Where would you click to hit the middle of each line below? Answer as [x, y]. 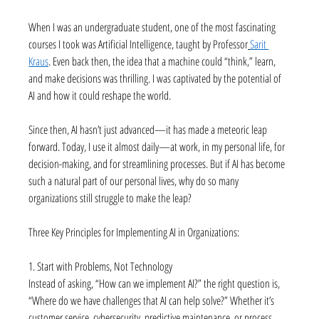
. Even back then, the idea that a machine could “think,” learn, [163, 61]
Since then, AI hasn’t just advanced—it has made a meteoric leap [149, 129]
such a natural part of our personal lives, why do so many [135, 181]
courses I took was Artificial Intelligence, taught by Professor [138, 44]
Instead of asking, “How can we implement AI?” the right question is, [156, 283]
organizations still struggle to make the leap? [110, 198]
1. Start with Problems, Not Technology [101, 266]
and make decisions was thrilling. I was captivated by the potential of [156, 78]
